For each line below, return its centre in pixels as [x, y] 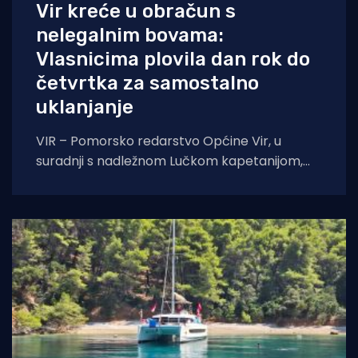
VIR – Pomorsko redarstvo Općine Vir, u [159, 141]
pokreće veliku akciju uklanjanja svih [147, 181]
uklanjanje [85, 107]
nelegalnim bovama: [130, 35]
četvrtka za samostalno [147, 83]
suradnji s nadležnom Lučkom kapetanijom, [169, 161]
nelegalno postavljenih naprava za [144, 201]
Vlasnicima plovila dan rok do [173, 59]
